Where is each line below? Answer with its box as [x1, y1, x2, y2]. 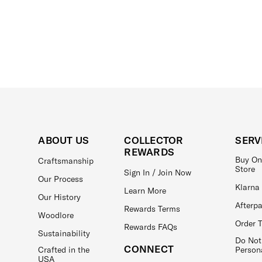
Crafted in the [38, 244, 90, 255]
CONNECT [124, 243, 174, 256]
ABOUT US [38, 134, 89, 147]
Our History [38, 192, 81, 203]
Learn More [124, 185, 167, 196]
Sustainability [38, 228, 91, 239]
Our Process [38, 174, 84, 185]
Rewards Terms [124, 204, 181, 215]
